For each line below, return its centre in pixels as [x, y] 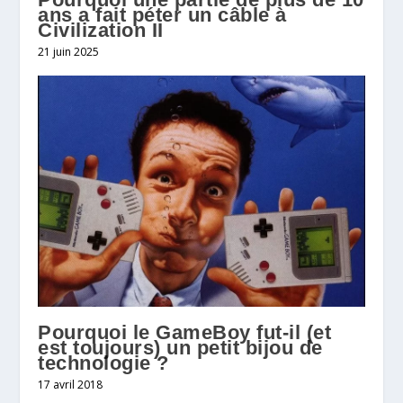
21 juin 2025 [69, 52]
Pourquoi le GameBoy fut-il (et [185, 333]
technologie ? [103, 363]
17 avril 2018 [71, 385]
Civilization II [101, 31]
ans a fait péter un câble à [162, 15]
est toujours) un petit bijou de [180, 348]
